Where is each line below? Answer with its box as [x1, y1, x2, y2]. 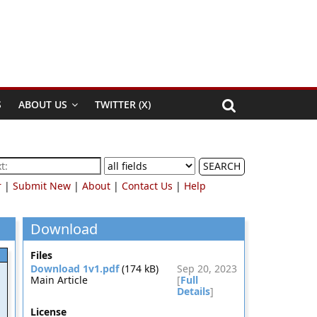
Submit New [13, 179, 71, 192]
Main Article [30, 273, 88, 287]
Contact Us [122, 179, 173, 192]
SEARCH [203, 159, 241, 173]
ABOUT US [18, 98, 67, 111]
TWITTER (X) [95, 98, 151, 111]
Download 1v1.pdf [30, 262, 119, 275]
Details [177, 284, 210, 298]
